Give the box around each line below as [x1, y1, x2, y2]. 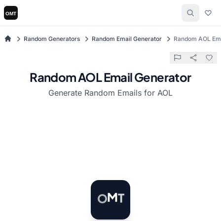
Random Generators [24, 35, 80, 42]
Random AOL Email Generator [30, 70, 191, 84]
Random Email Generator [92, 35, 162, 42]
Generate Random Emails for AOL [48, 88, 173, 98]
